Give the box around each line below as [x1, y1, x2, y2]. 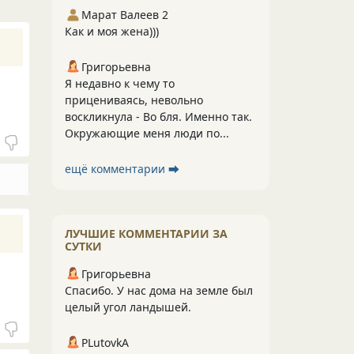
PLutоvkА [81, 335, 129, 350]
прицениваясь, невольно [65, 92, 203, 107]
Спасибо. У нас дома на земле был [65, 283, 253, 298]
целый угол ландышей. [65, 299, 191, 314]
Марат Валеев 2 [81, 7, 168, 22]
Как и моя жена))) [65, 24, 159, 39]
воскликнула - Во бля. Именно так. [65, 109, 252, 124]
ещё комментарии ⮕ [65, 161, 179, 176]
